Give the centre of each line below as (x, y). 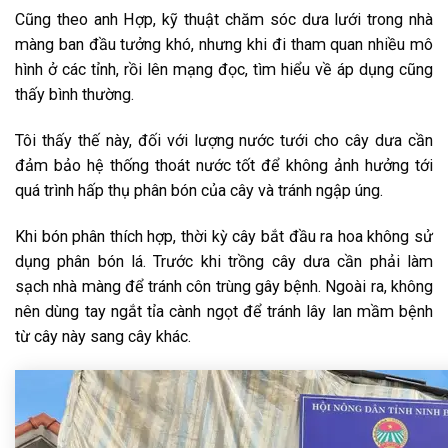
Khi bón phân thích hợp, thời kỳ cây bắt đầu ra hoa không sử (224, 236)
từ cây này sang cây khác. (103, 336)
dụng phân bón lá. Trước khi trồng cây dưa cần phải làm (224, 261)
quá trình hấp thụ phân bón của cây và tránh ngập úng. (199, 190)
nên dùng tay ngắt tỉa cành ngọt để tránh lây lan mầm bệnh (224, 311)
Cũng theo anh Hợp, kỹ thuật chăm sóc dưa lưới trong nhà (224, 19)
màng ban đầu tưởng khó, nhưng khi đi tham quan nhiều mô (224, 44)
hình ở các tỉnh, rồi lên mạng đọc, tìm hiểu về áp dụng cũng (224, 69)
